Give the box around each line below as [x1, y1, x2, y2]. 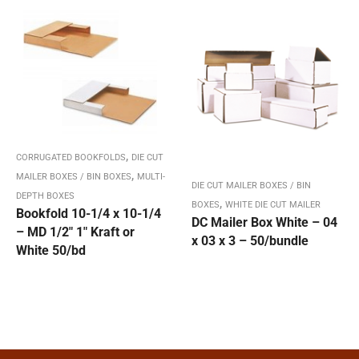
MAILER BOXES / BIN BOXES [16, 171, 131, 183]
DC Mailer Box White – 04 [192, 215, 337, 231]
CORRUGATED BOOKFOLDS [16, 152, 126, 163]
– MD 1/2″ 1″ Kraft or [16, 224, 135, 240]
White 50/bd [16, 243, 86, 259]
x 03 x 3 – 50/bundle [192, 233, 309, 249]
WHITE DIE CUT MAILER [225, 200, 321, 211]
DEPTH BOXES [16, 191, 75, 202]
